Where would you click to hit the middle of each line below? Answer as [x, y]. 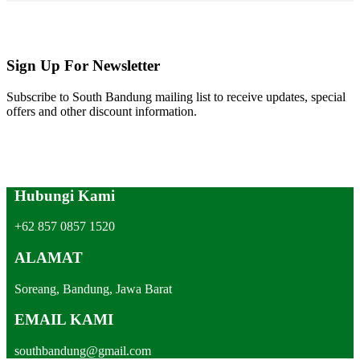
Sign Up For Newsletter [83, 66]
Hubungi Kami [65, 195]
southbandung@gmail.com [83, 351]
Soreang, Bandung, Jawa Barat [93, 288]
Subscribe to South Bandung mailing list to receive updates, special [176, 96]
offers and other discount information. [102, 111]
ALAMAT [49, 258]
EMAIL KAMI [64, 320]
